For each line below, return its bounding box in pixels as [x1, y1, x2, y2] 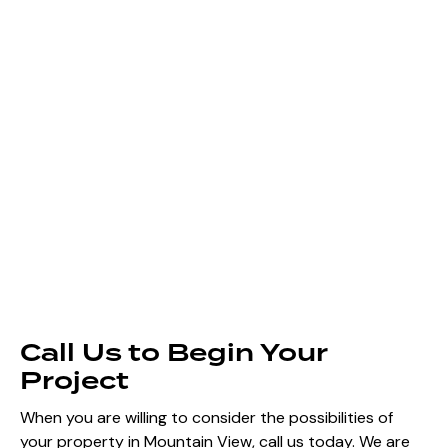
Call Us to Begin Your [20, 334, 327, 373]
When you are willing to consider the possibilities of [20, 407, 393, 429]
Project [20, 362, 129, 401]
